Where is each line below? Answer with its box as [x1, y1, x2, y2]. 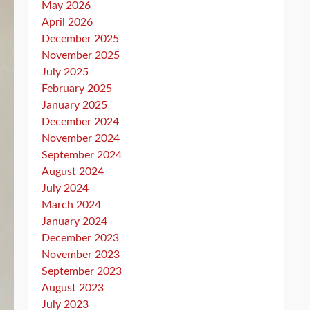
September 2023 [42, 266, 122, 277]
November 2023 [42, 249, 120, 260]
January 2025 [42, 100, 107, 111]
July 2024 [42, 183, 89, 194]
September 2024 [42, 149, 122, 161]
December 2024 [42, 116, 119, 127]
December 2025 [42, 33, 119, 44]
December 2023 [42, 232, 119, 244]
